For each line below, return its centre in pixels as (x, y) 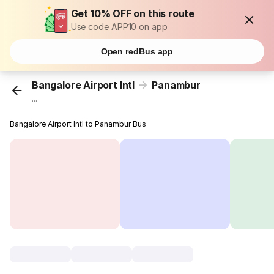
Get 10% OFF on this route (133, 13)
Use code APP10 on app (119, 27)
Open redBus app (137, 51)
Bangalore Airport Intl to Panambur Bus (78, 124)
